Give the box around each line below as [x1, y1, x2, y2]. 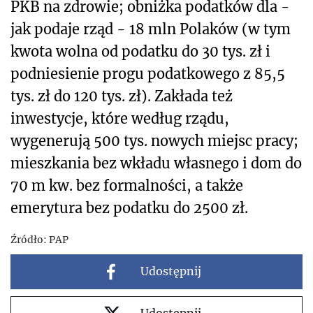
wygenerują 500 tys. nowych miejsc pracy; [10, 131, 298, 150]
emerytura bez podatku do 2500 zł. [10, 198, 248, 217]
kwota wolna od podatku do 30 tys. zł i [10, 42, 270, 60]
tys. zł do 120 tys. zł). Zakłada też [10, 87, 233, 105]
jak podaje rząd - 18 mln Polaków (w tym [10, 20, 291, 38]
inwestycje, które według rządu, [10, 109, 229, 127]
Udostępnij [140, 264, 201, 279]
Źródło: [10, 233, 47, 246]
